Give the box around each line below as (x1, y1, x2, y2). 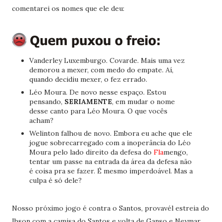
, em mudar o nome (111, 97, 175, 106)
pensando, (29, 97, 64, 106)
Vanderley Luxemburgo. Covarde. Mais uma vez (29, 55, 185, 65)
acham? (29, 115, 54, 125)
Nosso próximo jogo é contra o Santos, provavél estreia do (11, 203, 209, 213)
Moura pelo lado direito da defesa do (29, 147, 154, 157)
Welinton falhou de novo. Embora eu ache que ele (29, 128, 192, 138)
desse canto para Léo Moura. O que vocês (29, 106, 167, 115)
